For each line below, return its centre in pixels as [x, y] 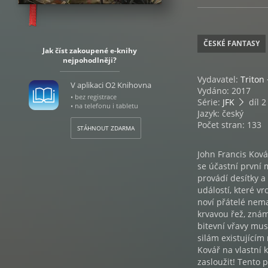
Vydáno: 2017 [224, 91]
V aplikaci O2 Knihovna [111, 85]
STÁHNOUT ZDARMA [106, 128]
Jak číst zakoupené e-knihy [90, 51]
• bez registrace [93, 97]
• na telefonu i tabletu [104, 106]
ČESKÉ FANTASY [232, 43]
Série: [210, 102]
